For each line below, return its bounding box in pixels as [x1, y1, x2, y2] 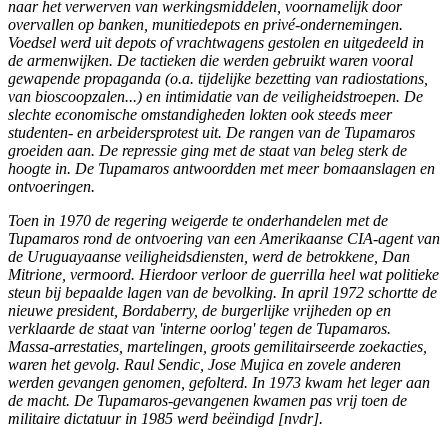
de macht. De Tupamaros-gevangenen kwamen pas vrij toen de [8, 392, 407, 410]
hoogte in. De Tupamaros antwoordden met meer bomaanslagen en [8, 160, 435, 178]
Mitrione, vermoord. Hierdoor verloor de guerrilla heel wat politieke [8, 266, 439, 284]
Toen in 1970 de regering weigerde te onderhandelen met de [8, 212, 388, 230]
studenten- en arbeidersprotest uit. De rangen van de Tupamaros [8, 124, 415, 142]
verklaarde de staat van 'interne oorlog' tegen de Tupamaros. [8, 320, 391, 338]
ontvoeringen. [8, 178, 95, 196]
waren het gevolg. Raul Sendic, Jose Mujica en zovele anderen [8, 356, 401, 374]
